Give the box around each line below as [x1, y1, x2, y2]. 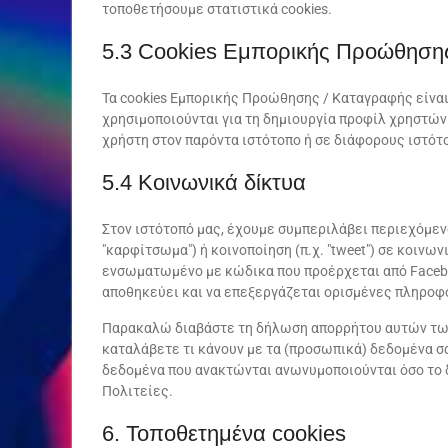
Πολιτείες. [102, 383, 173, 399]
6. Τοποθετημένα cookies [102, 421, 346, 446]
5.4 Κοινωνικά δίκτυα [102, 170, 306, 195]
